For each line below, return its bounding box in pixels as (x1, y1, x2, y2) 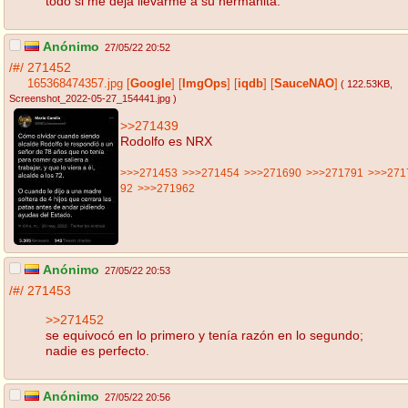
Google (130, 77, 171, 91)
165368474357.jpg (27, 77, 123, 91)
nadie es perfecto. (46, 342, 149, 358)
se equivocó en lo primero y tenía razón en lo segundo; (46, 327, 363, 342)
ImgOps (182, 77, 227, 91)
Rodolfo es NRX (120, 133, 212, 148)
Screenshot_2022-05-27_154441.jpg (9, 93, 170, 105)
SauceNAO (274, 77, 334, 91)
